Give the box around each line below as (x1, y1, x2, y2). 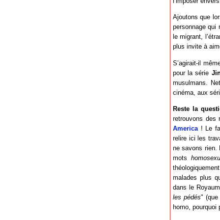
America (173, 125, 198, 133)
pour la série (173, 69, 212, 77)
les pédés (173, 193, 201, 201)
